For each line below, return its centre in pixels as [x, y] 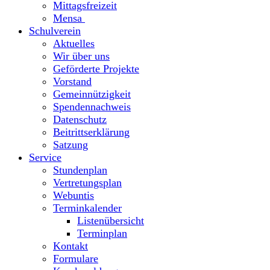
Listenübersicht [111, 220]
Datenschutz [80, 119]
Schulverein [55, 30]
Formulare [76, 258]
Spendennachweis [92, 106]
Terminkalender [87, 208]
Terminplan [102, 233]
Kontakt [71, 246]
